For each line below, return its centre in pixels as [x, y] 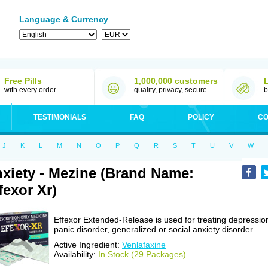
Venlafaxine [144, 245]
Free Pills [23, 81]
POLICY [201, 117]
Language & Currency [64, 19]
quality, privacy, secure [170, 90]
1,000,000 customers [176, 81]
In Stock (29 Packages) [142, 254]
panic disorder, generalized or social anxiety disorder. [154, 229]
